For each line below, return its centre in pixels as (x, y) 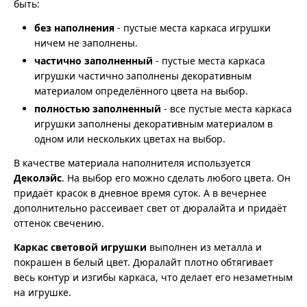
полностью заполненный (98, 108)
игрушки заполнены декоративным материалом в (153, 123)
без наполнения (74, 27)
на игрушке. (42, 292)
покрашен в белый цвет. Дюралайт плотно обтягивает (144, 262)
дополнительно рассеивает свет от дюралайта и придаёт (150, 208)
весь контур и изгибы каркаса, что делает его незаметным (153, 277)
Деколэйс (38, 177)
